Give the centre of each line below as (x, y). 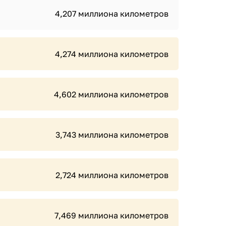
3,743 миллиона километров (112, 135)
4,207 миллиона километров (112, 14)
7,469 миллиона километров (111, 215)
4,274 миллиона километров (112, 54)
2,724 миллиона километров (112, 175)
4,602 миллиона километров (111, 94)
